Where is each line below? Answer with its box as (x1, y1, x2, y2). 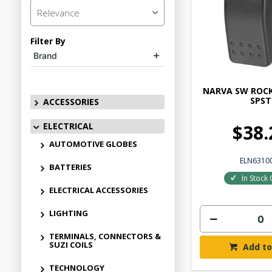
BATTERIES (49, 161, 92, 172)
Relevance (36, 7, 80, 19)
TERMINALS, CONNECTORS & (49, 231, 161, 242)
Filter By (30, 35, 66, 47)
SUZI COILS (49, 239, 93, 250)
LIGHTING (49, 208, 88, 219)
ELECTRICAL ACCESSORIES (49, 185, 148, 195)
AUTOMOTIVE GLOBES (49, 138, 137, 149)
